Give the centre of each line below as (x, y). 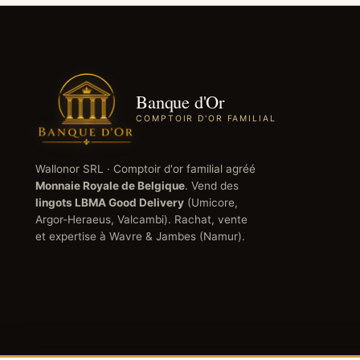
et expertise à (72, 236)
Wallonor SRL (70, 168)
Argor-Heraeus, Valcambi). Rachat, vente (141, 219)
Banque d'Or (180, 102)
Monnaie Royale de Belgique (110, 185)
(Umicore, (211, 202)
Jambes (176, 236)
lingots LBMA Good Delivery (110, 202)
